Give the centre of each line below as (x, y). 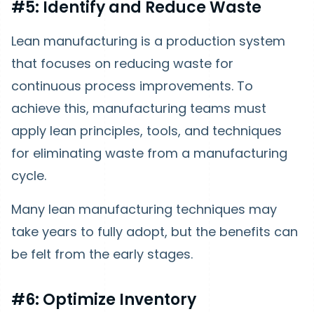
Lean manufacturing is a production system (148, 41)
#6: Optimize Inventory (104, 299)
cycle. (29, 175)
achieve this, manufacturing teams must (139, 108)
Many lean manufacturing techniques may (144, 209)
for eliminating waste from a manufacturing (149, 153)
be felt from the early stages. (102, 254)
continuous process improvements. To (132, 86)
